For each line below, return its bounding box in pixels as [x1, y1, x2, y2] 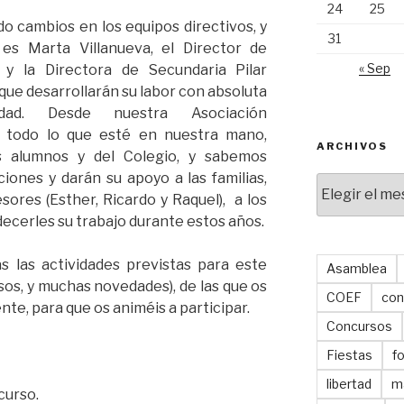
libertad [326, 375, 372, 391]
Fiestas [326, 346, 372, 363]
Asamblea [326, 260, 387, 276]
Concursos [326, 317, 392, 334]
